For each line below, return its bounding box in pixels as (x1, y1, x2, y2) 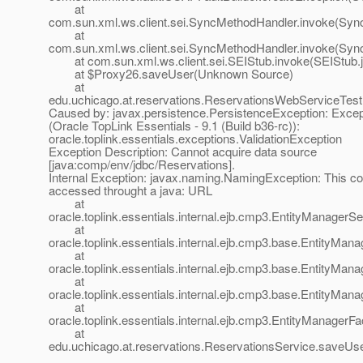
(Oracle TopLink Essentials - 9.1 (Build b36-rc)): (49, 117, 300, 135)
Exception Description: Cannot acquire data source (49, 143, 317, 160)
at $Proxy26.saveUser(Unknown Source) (49, 65, 293, 83)
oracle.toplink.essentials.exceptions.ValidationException (49, 130, 342, 147)
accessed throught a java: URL (49, 181, 212, 199)
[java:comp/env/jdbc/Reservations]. (49, 156, 235, 173)
